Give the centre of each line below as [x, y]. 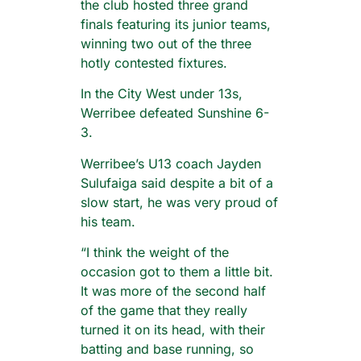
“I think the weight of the [155, 253]
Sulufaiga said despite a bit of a [177, 183]
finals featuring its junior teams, [176, 25]
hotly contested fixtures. [154, 63]
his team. [108, 221]
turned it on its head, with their [173, 330]
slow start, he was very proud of [179, 202]
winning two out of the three [166, 44]
